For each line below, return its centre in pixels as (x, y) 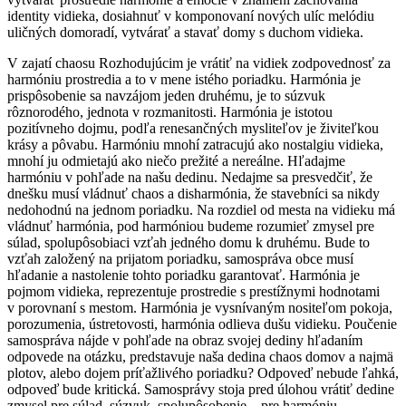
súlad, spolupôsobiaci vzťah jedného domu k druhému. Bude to (188, 242)
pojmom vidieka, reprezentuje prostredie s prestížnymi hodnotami (193, 291)
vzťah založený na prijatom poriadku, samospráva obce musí (180, 258)
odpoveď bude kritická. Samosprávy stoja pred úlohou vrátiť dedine (201, 389)
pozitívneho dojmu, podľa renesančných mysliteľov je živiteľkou (193, 128)
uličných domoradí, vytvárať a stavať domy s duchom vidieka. (185, 32)
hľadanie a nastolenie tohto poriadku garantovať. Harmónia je (184, 275)
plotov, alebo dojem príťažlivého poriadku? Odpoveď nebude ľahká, (203, 372)
